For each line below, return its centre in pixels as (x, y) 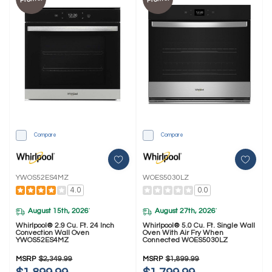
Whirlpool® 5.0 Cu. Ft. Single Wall (199, 225)
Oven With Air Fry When (183, 233)
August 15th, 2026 (59, 211)
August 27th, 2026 (185, 211)
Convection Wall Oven (53, 233)
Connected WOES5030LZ (185, 240)
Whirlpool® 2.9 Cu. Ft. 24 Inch (65, 225)
